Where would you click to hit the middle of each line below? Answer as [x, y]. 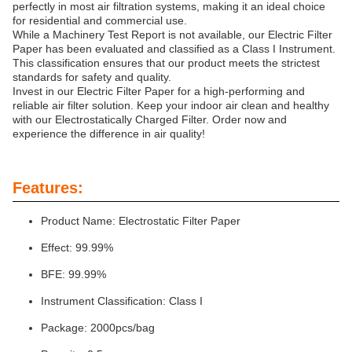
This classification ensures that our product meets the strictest [166, 63]
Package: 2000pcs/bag [98, 328]
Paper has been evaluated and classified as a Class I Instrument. [174, 49]
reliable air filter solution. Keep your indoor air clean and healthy [171, 105]
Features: [48, 188]
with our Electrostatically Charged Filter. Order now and [150, 119]
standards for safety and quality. [92, 77]
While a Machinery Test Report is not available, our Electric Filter [172, 35]
